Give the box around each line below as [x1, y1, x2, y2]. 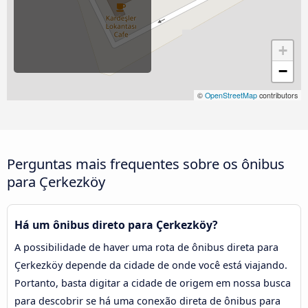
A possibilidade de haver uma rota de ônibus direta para [14, 241, 278, 254]
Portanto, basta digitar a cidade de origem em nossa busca [14, 276, 291, 290]
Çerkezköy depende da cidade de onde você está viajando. [14, 258, 287, 272]
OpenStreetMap [205, 90, 257, 101]
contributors [257, 90, 298, 101]
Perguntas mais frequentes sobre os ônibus [7, 154, 285, 174]
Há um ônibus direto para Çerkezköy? [14, 217, 218, 233]
